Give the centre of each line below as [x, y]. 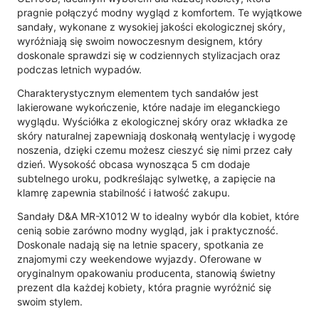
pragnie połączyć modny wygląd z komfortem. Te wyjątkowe [159, 12]
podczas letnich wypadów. [79, 69]
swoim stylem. [50, 301]
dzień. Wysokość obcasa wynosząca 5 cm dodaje [134, 164]
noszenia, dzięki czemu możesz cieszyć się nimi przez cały [155, 150]
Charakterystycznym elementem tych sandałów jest [138, 93]
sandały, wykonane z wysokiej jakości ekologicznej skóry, [151, 26]
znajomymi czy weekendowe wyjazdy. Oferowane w [139, 258]
